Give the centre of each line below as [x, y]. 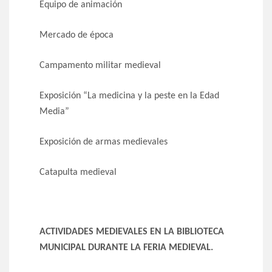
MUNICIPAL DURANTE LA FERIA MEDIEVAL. [126, 248]
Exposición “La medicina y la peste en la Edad [129, 96]
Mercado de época [76, 36]
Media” [54, 112]
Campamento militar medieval [100, 66]
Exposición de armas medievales [104, 142]
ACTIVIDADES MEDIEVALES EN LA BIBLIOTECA [132, 232]
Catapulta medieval [78, 173]
